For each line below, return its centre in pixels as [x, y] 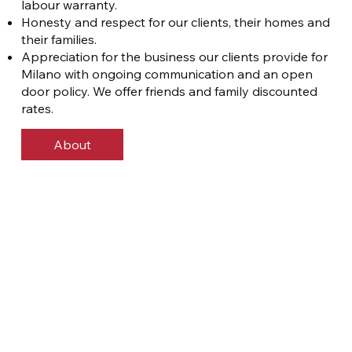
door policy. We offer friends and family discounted [169, 92]
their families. [59, 40]
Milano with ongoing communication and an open [167, 74]
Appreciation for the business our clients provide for [174, 57]
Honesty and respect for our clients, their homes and [175, 22]
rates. [37, 109]
